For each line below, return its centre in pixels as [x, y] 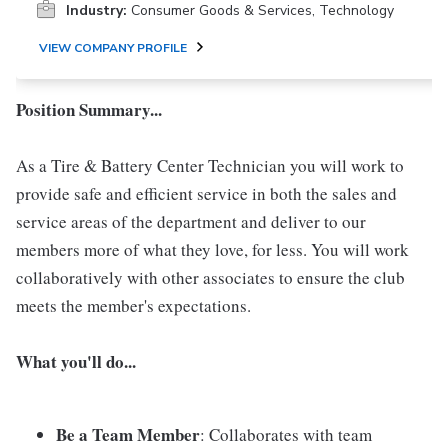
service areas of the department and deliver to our [191, 221]
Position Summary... [89, 109]
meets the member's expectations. [133, 305]
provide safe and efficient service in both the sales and [206, 193]
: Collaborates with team [286, 434]
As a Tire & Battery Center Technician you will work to [210, 165]
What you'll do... [76, 361]
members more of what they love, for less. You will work [212, 249]
